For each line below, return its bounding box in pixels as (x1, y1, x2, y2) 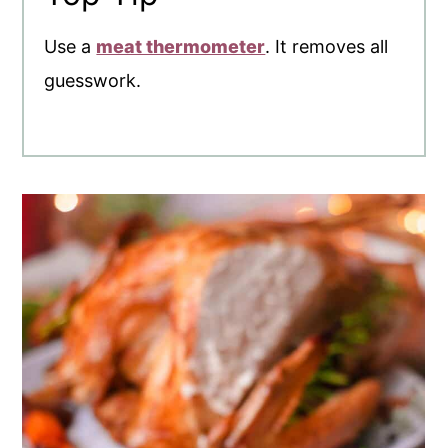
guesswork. (44, 70, 142, 92)
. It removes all (265, 36, 389, 58)
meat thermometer (96, 36, 266, 58)
